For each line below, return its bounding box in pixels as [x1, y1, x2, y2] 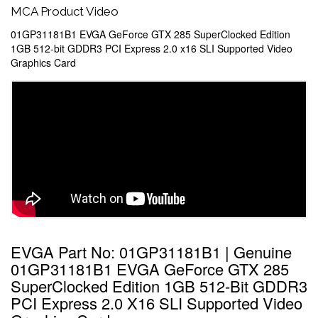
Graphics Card [11, 55, 76, 70]
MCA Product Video [11, 4, 119, 18]
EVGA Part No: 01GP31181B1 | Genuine [11, 241, 292, 263]
